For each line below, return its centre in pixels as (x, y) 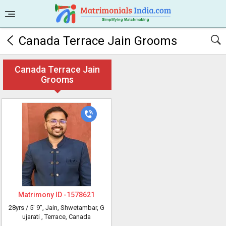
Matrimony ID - (42, 195)
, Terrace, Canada (66, 217)
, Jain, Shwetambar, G (73, 208)
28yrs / (19, 208)
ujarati (32, 217)
